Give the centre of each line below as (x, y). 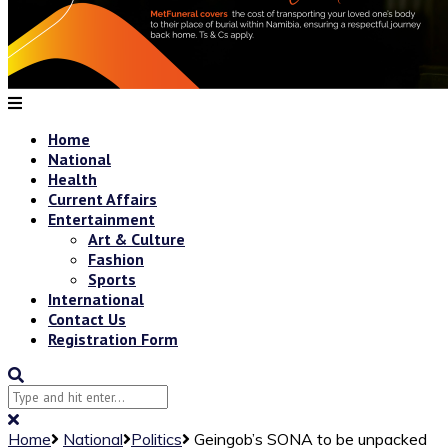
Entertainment (101, 218)
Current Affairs (102, 198)
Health (72, 178)
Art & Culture (136, 238)
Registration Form (113, 338)
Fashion (116, 258)
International (96, 298)
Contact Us (87, 318)
